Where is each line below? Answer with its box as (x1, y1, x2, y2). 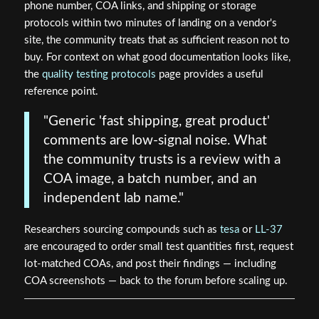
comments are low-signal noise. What (43, 134, 267, 148)
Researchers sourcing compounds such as (23, 224, 220, 235)
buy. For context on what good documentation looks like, (23, 52, 291, 63)
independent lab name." (43, 192, 184, 206)
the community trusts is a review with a (43, 153, 281, 167)
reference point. (23, 86, 98, 98)
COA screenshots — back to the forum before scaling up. (23, 275, 288, 286)
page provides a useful (155, 69, 263, 80)
